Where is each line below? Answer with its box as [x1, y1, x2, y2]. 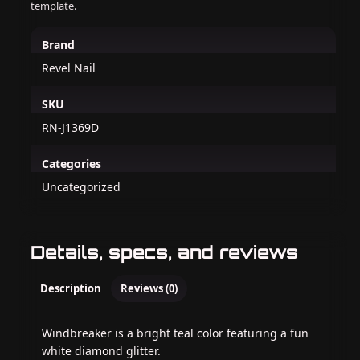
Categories [42, 156, 101, 172]
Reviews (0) [121, 281, 178, 297]
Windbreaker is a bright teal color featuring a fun [42, 325, 309, 342]
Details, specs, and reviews [31, 241, 298, 264]
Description [40, 281, 101, 297]
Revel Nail [42, 60, 96, 76]
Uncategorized [42, 179, 121, 195]
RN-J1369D [42, 120, 99, 136]
